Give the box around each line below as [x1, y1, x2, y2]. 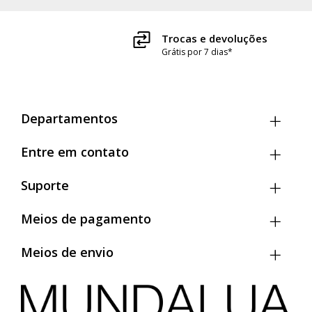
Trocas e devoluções [117, 31, 224, 46]
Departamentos [21, 110, 118, 127]
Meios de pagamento [21, 210, 151, 228]
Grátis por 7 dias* [117, 46, 189, 58]
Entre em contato [21, 143, 129, 161]
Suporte [21, 177, 69, 194]
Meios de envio [21, 244, 114, 261]
